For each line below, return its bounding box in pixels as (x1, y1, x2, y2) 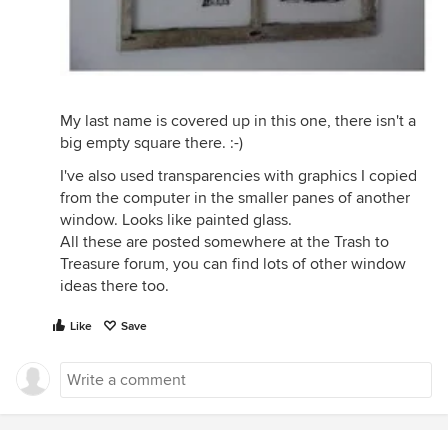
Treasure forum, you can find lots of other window (60, 253, 406, 274)
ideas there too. (60, 275, 169, 296)
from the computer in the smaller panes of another (60, 187, 410, 208)
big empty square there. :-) (60, 132, 243, 153)
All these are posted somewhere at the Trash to (60, 231, 389, 252)
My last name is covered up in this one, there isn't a (60, 110, 416, 131)
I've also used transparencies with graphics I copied (60, 165, 417, 186)
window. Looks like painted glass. (60, 209, 292, 230)
